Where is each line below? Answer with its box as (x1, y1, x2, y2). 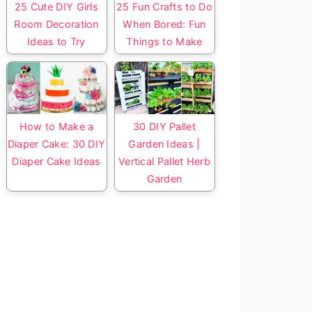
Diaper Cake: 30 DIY (7, 138, 106, 150)
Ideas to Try (27, 36, 86, 48)
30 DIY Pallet (133, 120, 196, 133)
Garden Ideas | (128, 138, 201, 150)
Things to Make (126, 36, 203, 48)
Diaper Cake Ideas (12, 155, 101, 168)
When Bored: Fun (123, 18, 206, 31)
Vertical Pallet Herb (118, 155, 210, 168)
